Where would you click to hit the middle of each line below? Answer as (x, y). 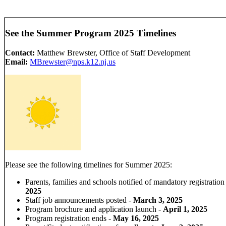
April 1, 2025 (185, 209)
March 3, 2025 (159, 200)
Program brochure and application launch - (94, 209)
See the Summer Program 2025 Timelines (91, 33)
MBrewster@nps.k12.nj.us (73, 62)
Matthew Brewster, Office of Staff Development (114, 52)
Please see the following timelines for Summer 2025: (89, 164)
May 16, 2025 (136, 218)
